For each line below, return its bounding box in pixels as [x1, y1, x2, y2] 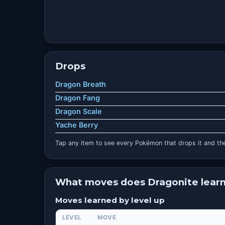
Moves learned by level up [55, 195, 165, 205]
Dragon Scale [55, 107, 102, 116]
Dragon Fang [55, 93, 100, 102]
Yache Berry [55, 120, 98, 129]
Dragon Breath [55, 80, 106, 89]
